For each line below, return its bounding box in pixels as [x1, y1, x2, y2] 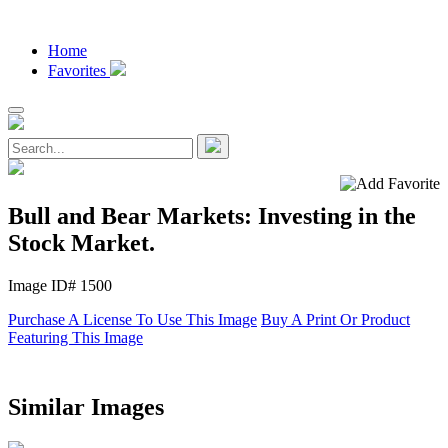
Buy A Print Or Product [261, 310, 410, 328]
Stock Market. [8, 229, 155, 256]
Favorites [48, 62, 110, 79]
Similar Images [8, 393, 164, 420]
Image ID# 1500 [8, 276, 112, 294]
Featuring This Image [8, 328, 143, 346]
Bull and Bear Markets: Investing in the [8, 202, 416, 229]
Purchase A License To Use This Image [8, 310, 257, 328]
